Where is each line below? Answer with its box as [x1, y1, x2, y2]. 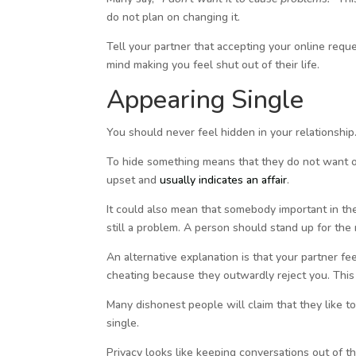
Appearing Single [106, 82, 304, 117]
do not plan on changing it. [106, 9, 241, 25]
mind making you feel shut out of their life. [106, 56, 320, 72]
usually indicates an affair [160, 172, 288, 188]
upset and [106, 172, 161, 188]
